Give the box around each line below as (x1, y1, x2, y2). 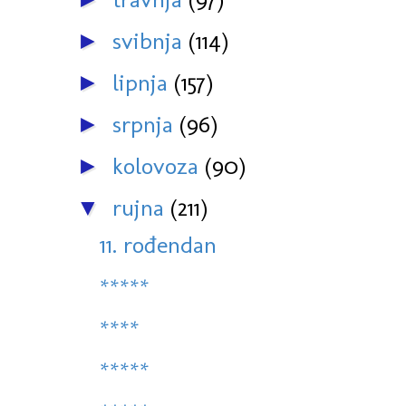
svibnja (112, 26, 188, 56)
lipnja (112, 68, 174, 98)
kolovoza (112, 151, 205, 181)
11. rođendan (100, 230, 217, 260)
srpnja (112, 110, 179, 140)
